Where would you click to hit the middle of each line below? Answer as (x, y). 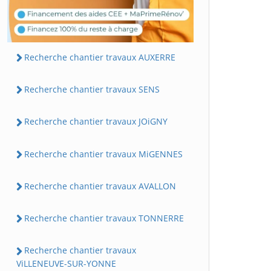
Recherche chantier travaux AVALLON (100, 186)
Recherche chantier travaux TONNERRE (104, 218)
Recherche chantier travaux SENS (92, 90)
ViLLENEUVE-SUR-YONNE (66, 263)
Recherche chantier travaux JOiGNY (96, 122)
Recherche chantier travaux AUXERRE (100, 57)
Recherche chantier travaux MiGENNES (103, 154)
